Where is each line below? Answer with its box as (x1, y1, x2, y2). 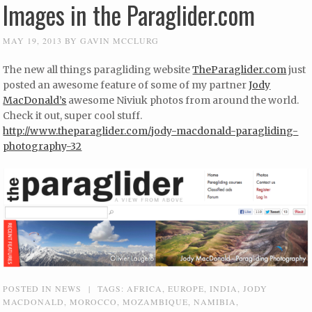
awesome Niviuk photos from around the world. (66, 94, 302, 107)
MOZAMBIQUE (123, 295, 189, 307)
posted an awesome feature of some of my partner (3, 79, 249, 92)
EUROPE (168, 282, 205, 294)
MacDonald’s (3, 94, 67, 107)
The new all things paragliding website (3, 63, 193, 77)
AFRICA (127, 282, 163, 294)
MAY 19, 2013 (3, 35, 63, 47)
